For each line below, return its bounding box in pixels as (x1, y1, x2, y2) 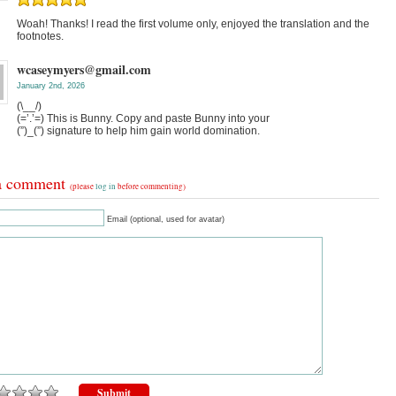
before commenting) (116, 181, 186, 192)
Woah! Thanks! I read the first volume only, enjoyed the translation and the (17, 18, 369, 30)
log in (95, 181, 116, 192)
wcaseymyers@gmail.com (17, 60, 151, 79)
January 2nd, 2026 (17, 81, 85, 90)
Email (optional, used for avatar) (107, 215, 225, 224)
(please (70, 181, 95, 192)
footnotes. (17, 30, 64, 42)
